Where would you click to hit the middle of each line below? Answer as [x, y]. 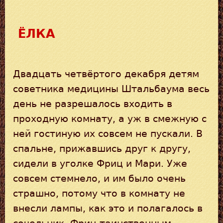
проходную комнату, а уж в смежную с [110, 118]
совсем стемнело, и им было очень [99, 178]
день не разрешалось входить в [93, 104]
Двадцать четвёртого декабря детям [106, 74]
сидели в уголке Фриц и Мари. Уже [100, 163]
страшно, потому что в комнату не [99, 193]
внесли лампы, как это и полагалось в [108, 208]
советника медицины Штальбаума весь [111, 89]
